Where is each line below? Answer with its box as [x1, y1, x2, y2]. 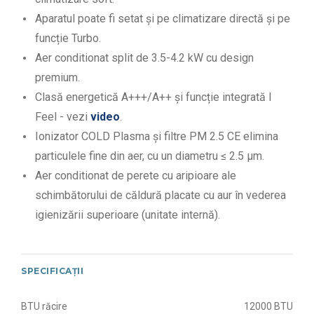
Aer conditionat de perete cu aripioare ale [35, 168, 236, 182]
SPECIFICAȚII [21, 265, 84, 276]
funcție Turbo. [35, 31, 101, 45]
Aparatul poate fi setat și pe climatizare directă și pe [35, 11, 290, 25]
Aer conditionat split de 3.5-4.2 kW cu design [35, 50, 254, 64]
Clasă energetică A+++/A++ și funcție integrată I [35, 90, 272, 104]
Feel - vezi [35, 109, 90, 123]
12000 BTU [244, 300, 293, 312]
